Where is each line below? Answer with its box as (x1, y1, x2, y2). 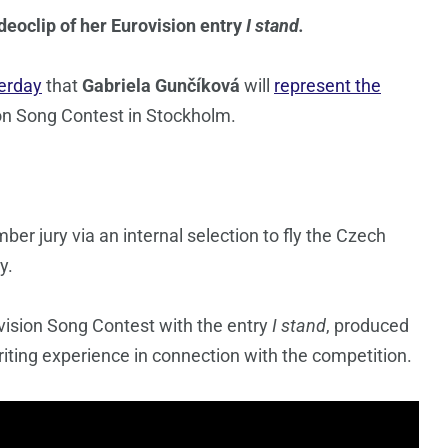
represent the (274, 75, 381, 97)
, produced (326, 315, 409, 337)
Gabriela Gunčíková (82, 75, 240, 97)
